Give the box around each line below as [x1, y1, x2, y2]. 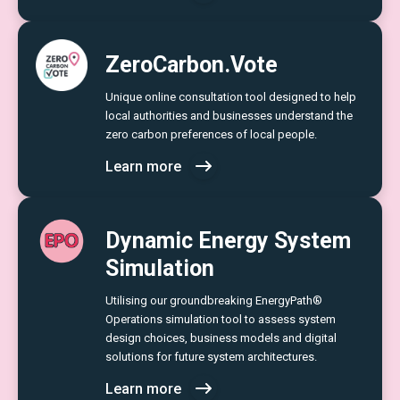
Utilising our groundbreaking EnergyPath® [105, 294, 322, 307]
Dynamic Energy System [105, 228, 351, 254]
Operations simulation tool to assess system [105, 312, 336, 326]
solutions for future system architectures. [105, 350, 317, 363]
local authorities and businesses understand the [105, 109, 353, 122]
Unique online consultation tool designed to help [105, 90, 356, 104]
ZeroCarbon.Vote [105, 52, 278, 78]
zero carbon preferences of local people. [105, 128, 317, 141]
